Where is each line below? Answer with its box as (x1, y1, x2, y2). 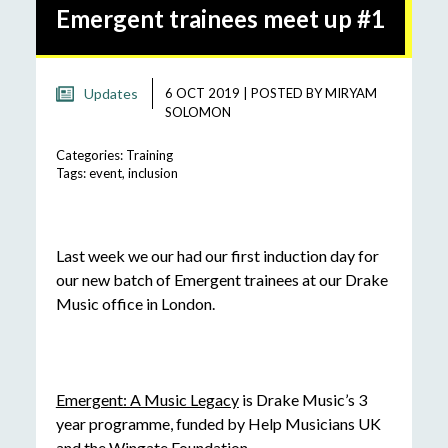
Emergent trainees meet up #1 (55, 3, 385, 33)
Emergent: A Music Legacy (55, 390, 239, 410)
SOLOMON (164, 104, 231, 121)
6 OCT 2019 (164, 85, 240, 102)
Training (125, 147, 173, 164)
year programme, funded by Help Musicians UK (55, 414, 381, 434)
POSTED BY (250, 85, 325, 102)
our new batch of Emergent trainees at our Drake (55, 270, 388, 290)
